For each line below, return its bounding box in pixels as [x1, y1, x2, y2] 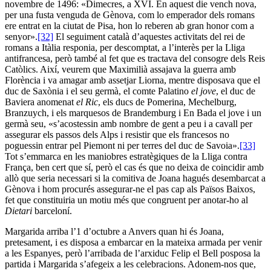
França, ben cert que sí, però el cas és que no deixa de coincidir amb [5, 162, 264, 172]
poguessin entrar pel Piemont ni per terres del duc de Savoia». [5, 140, 240, 151]
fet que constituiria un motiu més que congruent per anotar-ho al [5, 194, 248, 205]
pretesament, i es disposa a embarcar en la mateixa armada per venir [5, 237, 262, 247]
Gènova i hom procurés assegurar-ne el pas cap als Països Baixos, [5, 183, 255, 194]
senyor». [5, 31, 38, 42]
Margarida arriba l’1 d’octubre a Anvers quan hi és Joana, [5, 226, 224, 237]
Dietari [5, 205, 34, 216]
